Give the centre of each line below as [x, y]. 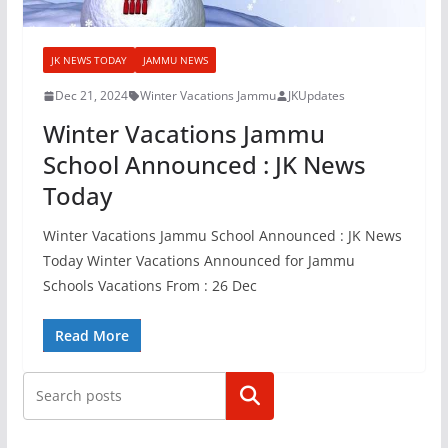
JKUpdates [316, 96]
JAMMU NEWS [175, 60]
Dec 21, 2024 [91, 96]
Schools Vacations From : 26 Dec [149, 286]
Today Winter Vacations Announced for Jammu [198, 261]
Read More [91, 336]
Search [249, 396]
